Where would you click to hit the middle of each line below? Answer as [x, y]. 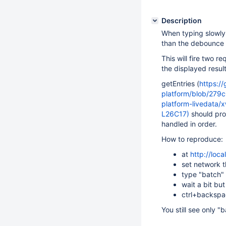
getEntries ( [180, 83]
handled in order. [189, 124]
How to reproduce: [192, 139]
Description [182, 20]
